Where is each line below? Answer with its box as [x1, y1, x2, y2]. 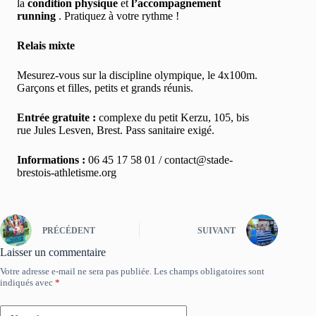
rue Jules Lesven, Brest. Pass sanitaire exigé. [17, 123, 214, 136]
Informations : [17, 153, 85, 166]
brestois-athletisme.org [17, 166, 116, 178]
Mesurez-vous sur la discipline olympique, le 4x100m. [17, 68, 257, 81]
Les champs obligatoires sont [154, 265, 265, 276]
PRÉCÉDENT [42, 226, 95, 236]
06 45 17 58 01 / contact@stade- [85, 153, 233, 166]
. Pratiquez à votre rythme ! [56, 9, 179, 22]
